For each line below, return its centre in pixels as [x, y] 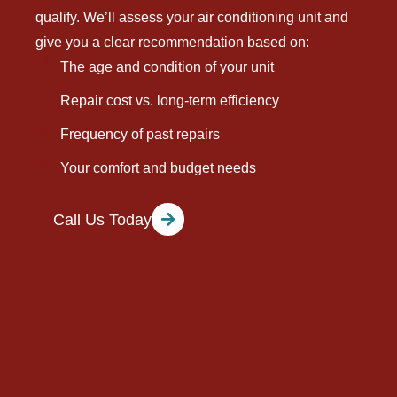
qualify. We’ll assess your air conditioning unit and [192, 18]
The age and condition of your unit [167, 67]
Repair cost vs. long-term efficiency [169, 101]
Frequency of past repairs [140, 135]
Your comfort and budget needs [158, 168]
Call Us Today [102, 219]
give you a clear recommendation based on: [172, 43]
